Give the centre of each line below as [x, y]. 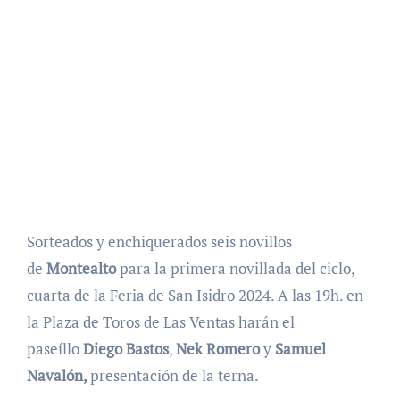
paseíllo [54, 349]
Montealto [83, 269]
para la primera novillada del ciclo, [237, 269]
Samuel [300, 349]
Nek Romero [219, 349]
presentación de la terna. [174, 376]
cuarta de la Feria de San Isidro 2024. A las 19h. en [195, 296]
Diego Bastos [125, 349]
